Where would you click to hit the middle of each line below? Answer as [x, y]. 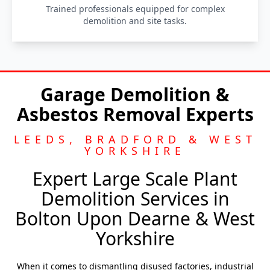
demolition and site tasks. [135, 21]
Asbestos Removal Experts [135, 114]
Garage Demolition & [135, 94]
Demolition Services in [135, 199]
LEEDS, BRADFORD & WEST [135, 139]
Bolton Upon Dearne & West [135, 218]
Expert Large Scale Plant [135, 179]
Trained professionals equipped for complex [135, 9]
